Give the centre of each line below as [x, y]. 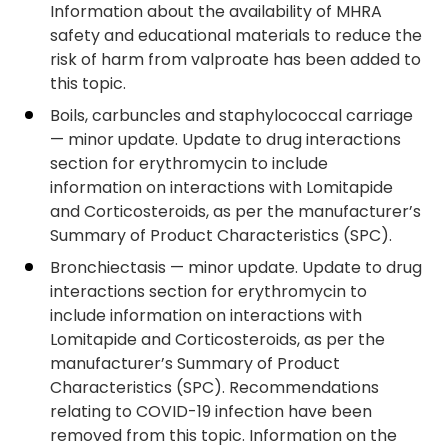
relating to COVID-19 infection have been [211, 411]
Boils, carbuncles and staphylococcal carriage [231, 115]
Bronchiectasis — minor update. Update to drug [236, 267]
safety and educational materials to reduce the [236, 35]
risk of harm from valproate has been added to [235, 59]
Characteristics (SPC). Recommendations [214, 387]
